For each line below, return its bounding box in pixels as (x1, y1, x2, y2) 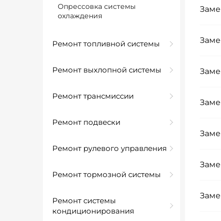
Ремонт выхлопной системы (52, 65, 161, 74)
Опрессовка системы (58, 2, 136, 11)
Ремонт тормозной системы (52, 170, 161, 179)
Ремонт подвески (52, 117, 120, 127)
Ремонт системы (52, 196, 116, 205)
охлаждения (58, 11, 102, 20)
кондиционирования (52, 206, 134, 216)
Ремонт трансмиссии (52, 91, 134, 101)
